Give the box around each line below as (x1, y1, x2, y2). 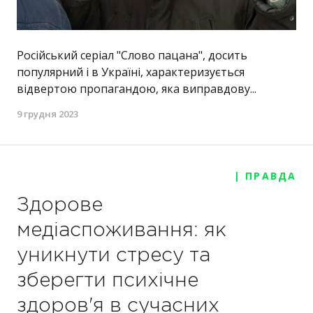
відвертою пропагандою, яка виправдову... (17, 81, 256, 97)
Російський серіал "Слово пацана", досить (17, 48, 247, 64)
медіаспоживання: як (17, 222, 226, 240)
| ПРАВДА (234, 169, 296, 183)
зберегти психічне (17, 272, 198, 290)
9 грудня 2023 (17, 108, 78, 121)
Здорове (17, 197, 103, 214)
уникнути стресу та (17, 247, 210, 265)
